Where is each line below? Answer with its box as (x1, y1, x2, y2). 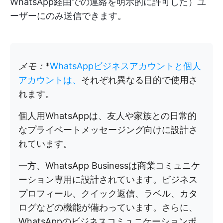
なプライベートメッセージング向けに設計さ (18, 124, 198, 135)
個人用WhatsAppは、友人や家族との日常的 (18, 111, 197, 121)
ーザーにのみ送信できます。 (10, 10, 126, 21)
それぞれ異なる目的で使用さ (81, 75, 198, 85)
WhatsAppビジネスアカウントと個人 (50, 61, 201, 71)
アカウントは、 (18, 75, 81, 85)
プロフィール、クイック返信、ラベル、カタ (18, 188, 198, 199)
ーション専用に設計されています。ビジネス (18, 174, 198, 185)
